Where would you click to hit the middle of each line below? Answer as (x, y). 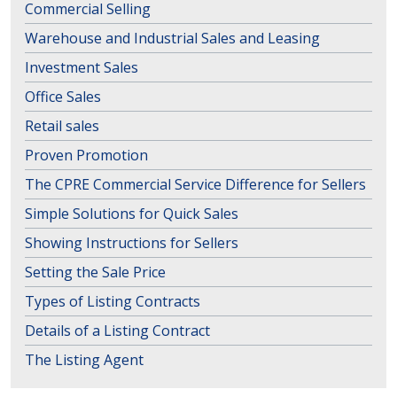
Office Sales (63, 97)
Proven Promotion (86, 155)
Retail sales (62, 126)
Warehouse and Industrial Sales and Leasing (172, 38)
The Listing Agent (84, 360)
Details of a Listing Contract (117, 331)
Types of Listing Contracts (113, 301)
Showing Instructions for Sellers (132, 243)
